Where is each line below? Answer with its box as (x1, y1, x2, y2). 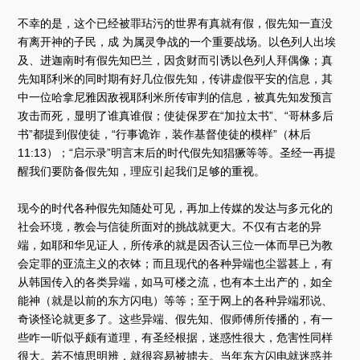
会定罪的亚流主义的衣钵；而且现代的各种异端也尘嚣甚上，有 (18, 256, 333, 270)
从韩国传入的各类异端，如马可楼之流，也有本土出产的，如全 (18, 275, 333, 288)
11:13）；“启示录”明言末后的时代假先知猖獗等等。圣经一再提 (18, 145, 337, 159)
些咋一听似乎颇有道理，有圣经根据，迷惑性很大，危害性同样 (18, 330, 333, 344)
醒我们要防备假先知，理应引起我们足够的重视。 (18, 164, 266, 178)
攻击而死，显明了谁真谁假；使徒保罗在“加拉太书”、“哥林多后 (18, 108, 334, 122)
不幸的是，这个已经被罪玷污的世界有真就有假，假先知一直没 (18, 16, 333, 30)
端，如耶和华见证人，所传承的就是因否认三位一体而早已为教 (18, 238, 333, 252)
